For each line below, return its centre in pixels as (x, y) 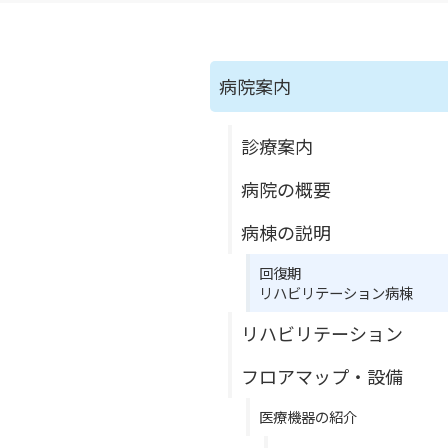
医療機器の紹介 (308, 416)
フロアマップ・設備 (322, 375)
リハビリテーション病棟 (336, 292)
